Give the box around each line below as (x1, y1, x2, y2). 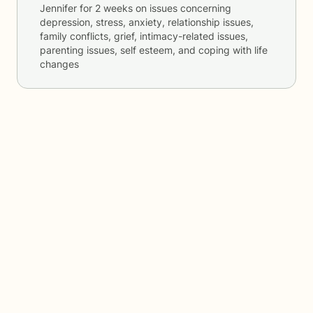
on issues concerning (133, 2, 231, 14)
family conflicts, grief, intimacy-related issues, (40, 30, 248, 42)
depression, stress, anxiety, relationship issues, (40, 16, 254, 28)
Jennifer (40, 2, 77, 14)
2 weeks (95, 2, 133, 14)
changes (40, 58, 79, 70)
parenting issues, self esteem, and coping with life (40, 44, 268, 56)
